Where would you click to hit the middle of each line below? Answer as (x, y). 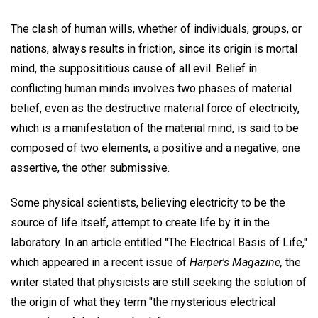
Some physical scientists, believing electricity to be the (148, 202)
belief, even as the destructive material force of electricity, (155, 108)
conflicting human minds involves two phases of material (151, 88)
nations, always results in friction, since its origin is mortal (154, 48)
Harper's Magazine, (236, 262)
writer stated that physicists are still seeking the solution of (159, 282)
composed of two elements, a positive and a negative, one (155, 148)
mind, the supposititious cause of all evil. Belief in (134, 68)
